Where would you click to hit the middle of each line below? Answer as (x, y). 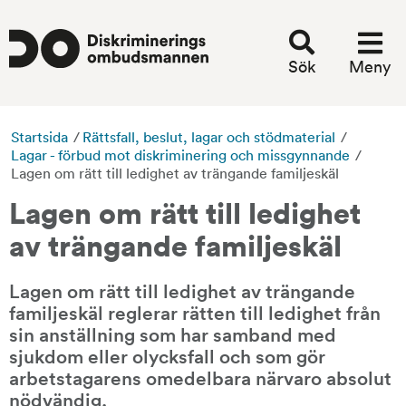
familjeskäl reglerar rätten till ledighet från (195, 311)
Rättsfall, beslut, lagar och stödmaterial (209, 136)
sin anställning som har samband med (173, 333)
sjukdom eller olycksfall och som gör (167, 355)
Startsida (39, 136)
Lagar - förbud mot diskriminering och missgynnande (180, 155)
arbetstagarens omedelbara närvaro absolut (200, 377)
